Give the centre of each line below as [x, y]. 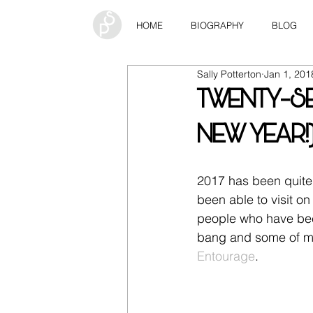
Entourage [226, 256]
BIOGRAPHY [217, 25]
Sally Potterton [229, 74]
